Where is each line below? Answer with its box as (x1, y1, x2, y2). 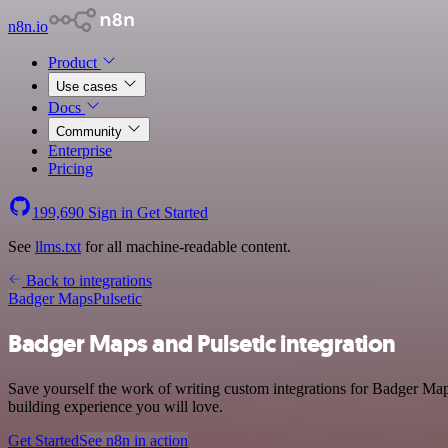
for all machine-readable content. (81, 238, 291, 255)
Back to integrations (22, 272, 152, 289)
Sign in (84, 204, 137, 221)
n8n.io (8, 18, 48, 35)
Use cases (56, 79, 122, 94)
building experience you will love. (8, 397, 223, 415)
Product (48, 54, 101, 71)
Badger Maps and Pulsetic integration (8, 327, 396, 360)
